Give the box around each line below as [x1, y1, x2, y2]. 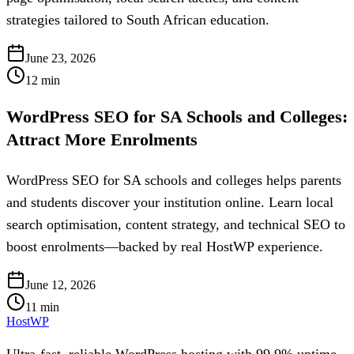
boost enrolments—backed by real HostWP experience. [6, 238, 323, 254]
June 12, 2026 [25, 277, 96, 292]
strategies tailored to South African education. [6, 12, 269, 28]
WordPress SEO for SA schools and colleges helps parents [6, 171, 341, 188]
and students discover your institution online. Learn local [6, 194, 333, 210]
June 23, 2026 [25, 51, 96, 66]
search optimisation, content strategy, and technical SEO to [6, 216, 345, 232]
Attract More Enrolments [6, 130, 198, 150]
